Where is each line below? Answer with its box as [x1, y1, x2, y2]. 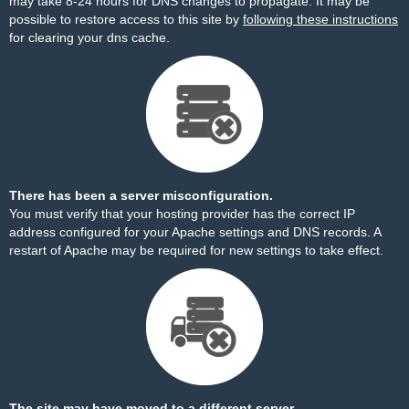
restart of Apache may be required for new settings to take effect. [9, 243, 383, 257]
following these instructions [243, 12, 398, 26]
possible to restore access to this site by [9, 12, 243, 26]
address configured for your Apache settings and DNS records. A [9, 225, 381, 239]
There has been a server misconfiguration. [9, 188, 273, 203]
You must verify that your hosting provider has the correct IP [9, 206, 355, 221]
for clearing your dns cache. [9, 30, 170, 45]
